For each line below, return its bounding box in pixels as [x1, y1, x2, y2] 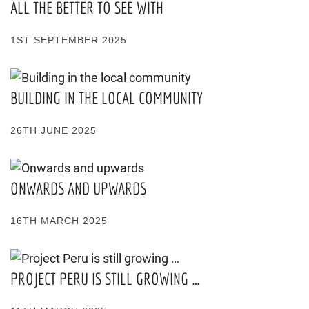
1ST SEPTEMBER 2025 [10, 34, 127, 46]
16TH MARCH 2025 [10, 215, 108, 226]
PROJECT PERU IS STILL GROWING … [10, 268, 200, 288]
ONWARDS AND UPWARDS [10, 178, 146, 198]
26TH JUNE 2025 [10, 124, 97, 136]
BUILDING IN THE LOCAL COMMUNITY [10, 88, 203, 108]
